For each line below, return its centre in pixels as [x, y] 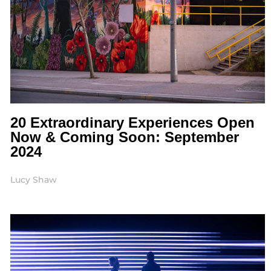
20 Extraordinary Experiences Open [132, 123]
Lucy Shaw [33, 180]
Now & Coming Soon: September [124, 137]
